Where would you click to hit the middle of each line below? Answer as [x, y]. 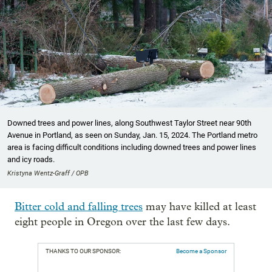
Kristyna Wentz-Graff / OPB [48, 173]
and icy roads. [31, 159]
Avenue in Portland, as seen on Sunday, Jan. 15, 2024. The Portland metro [132, 135]
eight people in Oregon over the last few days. [122, 222]
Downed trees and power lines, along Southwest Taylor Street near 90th [129, 123]
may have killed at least [199, 206]
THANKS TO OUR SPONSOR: [83, 251]
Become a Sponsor [201, 251]
